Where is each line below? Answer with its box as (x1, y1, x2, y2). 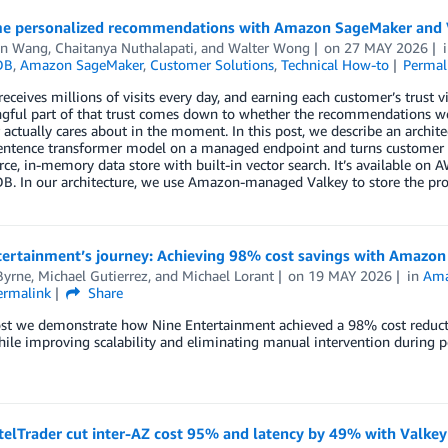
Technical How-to (280, 56, 389, 74)
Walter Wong (227, 39, 310, 57)
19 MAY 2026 (308, 267, 393, 285)
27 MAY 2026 (344, 39, 429, 57)
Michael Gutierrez (37, 267, 148, 285)
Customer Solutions (149, 56, 274, 74)
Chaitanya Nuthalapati (54, 39, 194, 57)
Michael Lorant (181, 267, 274, 285)
